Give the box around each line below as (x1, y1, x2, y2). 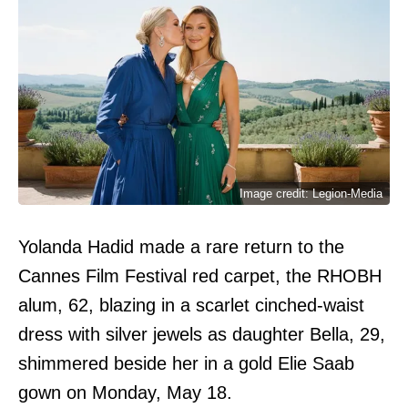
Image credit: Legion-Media (240, 186, 382, 200)
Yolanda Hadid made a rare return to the (18, 236, 344, 257)
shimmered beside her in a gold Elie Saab (18, 352, 354, 373)
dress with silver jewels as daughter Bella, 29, (18, 323, 385, 344)
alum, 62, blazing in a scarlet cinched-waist (18, 294, 364, 315)
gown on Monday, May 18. (18, 382, 232, 403)
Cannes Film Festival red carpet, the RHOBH (18, 265, 382, 286)
